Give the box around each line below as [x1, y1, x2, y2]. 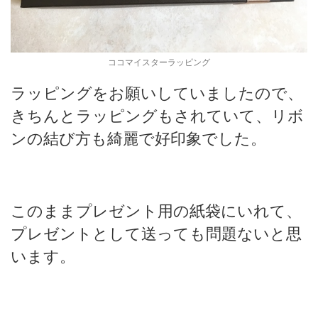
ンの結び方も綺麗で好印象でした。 [11, 129, 266, 148]
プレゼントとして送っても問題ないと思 [11, 224, 302, 243]
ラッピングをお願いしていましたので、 [11, 84, 303, 103]
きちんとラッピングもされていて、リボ [11, 106, 304, 126]
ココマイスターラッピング [108, 57, 210, 68]
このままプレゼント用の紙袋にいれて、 [11, 202, 302, 221]
